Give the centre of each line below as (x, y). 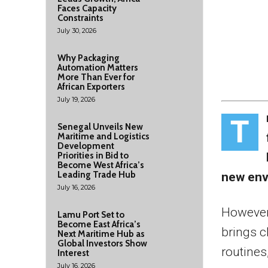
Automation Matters (98, 68)
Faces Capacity (87, 8)
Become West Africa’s (101, 165)
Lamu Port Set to (91, 215)
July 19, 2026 (76, 99)
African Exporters (91, 87)
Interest (73, 253)
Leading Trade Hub (97, 175)
